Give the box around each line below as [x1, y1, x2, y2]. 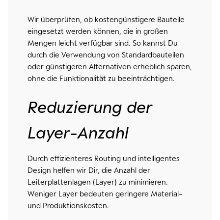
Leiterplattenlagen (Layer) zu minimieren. [27, 178, 168, 186]
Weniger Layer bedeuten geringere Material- [27, 190, 182, 198]
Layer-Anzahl [27, 123, 129, 142]
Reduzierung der [27, 97, 152, 117]
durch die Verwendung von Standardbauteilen [27, 51, 184, 59]
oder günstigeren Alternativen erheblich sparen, [27, 62, 192, 71]
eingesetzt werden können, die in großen [27, 27, 168, 35]
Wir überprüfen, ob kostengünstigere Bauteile [27, 15, 185, 24]
